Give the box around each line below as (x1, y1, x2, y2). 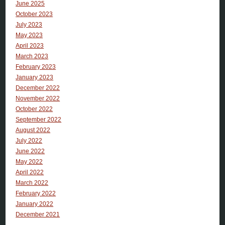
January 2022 (16, 200, 54, 207)
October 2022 (16, 105, 53, 113)
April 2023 (16, 42, 44, 49)
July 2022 (16, 137, 43, 144)
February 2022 (16, 189, 56, 197)
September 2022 (16, 116, 62, 123)
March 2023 (16, 52, 49, 60)
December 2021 (16, 210, 60, 218)
